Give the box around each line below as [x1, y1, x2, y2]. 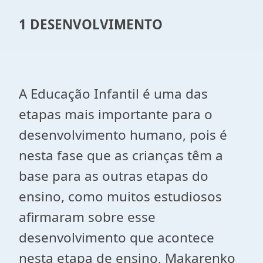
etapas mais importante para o [19, 105, 213, 123]
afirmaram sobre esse [19, 208, 156, 226]
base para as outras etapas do [19, 167, 208, 185]
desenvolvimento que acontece [19, 228, 214, 247]
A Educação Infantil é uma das [19, 85, 208, 103]
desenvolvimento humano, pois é [19, 126, 227, 144]
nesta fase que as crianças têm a [19, 146, 223, 164]
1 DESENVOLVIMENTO [19, 15, 163, 33]
